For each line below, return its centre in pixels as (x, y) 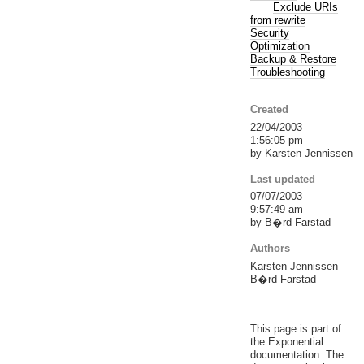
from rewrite (277, 19)
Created (269, 110)
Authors (270, 249)
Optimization (279, 45)
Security (269, 32)
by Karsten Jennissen (301, 153)
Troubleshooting (287, 71)
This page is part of (295, 329)
